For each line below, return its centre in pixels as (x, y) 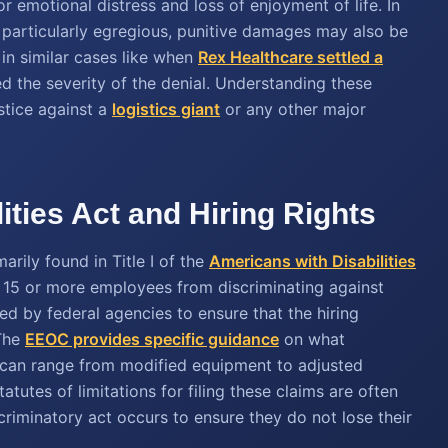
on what (312, 339)
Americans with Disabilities (312, 261)
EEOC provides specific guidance (152, 339)
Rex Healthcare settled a (290, 57)
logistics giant (166, 109)
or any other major (293, 109)
